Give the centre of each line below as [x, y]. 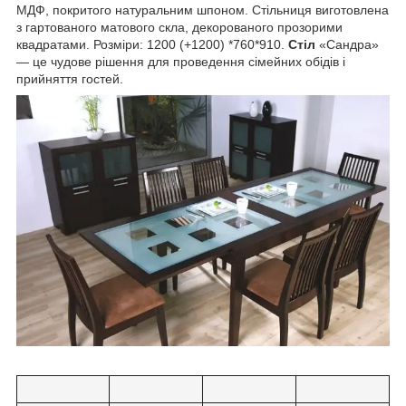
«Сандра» [347, 44]
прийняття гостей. [70, 78]
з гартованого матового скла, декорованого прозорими [179, 27]
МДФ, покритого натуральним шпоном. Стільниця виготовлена [203, 10]
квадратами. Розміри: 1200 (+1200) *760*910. [152, 44]
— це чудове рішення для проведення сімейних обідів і [181, 61]
